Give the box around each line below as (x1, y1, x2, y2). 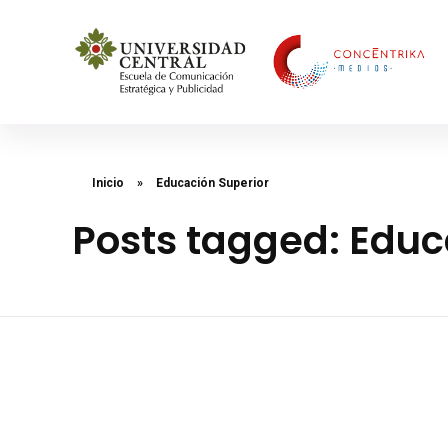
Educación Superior (156, 176, 269, 191)
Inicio (92, 176, 124, 191)
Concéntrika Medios (88, 102, 112, 130)
